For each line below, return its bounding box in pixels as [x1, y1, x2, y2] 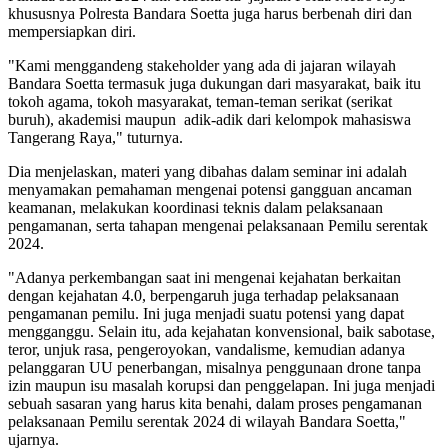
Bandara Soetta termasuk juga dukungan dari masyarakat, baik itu [8, 74, 421, 92]
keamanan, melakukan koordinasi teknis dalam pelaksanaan [8, 198, 383, 216]
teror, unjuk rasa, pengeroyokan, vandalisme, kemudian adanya [8, 340, 405, 358]
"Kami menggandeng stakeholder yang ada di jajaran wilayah [8, 56, 396, 74]
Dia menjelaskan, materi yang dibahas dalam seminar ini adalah [8, 162, 407, 180]
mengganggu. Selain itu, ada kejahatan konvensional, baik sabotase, [8, 322, 435, 340]
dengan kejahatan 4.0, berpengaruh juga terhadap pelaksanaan [8, 286, 399, 304]
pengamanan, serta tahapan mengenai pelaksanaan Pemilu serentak [8, 216, 428, 234]
